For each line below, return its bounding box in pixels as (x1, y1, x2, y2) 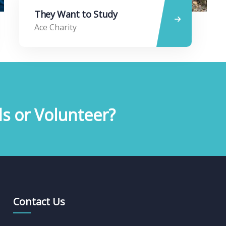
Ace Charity (34, 21, 77, 33)
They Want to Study (34, 8, 118, 20)
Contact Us (13, 195, 65, 208)
